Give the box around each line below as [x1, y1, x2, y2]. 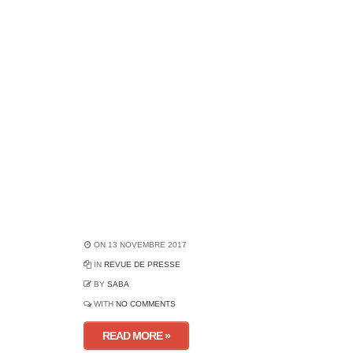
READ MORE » [102, 329, 170, 342]
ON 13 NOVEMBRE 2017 [91, 240, 187, 249]
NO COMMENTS [115, 299, 176, 308]
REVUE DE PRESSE [103, 260, 180, 269]
